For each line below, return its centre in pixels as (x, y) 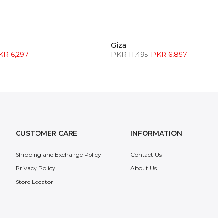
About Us (144, 168)
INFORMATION (156, 134)
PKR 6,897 (169, 54)
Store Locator (35, 182)
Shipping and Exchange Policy (59, 155)
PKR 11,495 (129, 54)
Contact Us (146, 155)
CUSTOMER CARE (47, 134)
